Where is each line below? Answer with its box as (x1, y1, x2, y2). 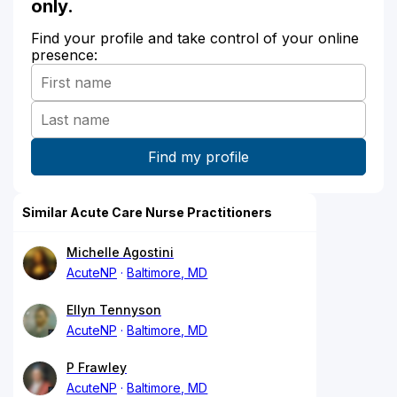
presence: (31, 45, 97, 64)
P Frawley (66, 359, 127, 375)
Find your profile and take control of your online (31, 28, 359, 47)
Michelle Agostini (66, 244, 174, 260)
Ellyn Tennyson (66, 301, 161, 317)
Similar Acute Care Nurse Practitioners (22, 204, 272, 220)
